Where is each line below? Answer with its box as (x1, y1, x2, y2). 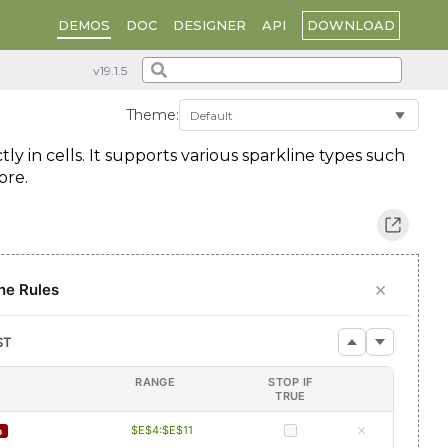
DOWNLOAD (307, 16, 395, 33)
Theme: (126, 105, 179, 124)
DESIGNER (173, 17, 246, 33)
